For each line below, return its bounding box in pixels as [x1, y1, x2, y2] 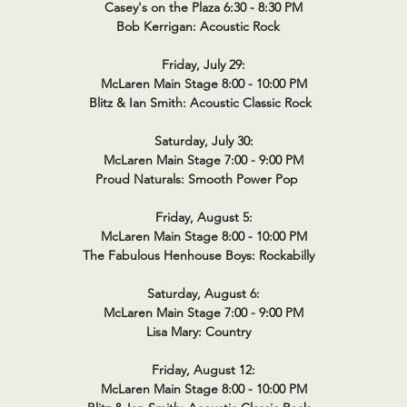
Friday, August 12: [152, 362, 255, 378]
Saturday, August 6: [147, 285, 260, 302]
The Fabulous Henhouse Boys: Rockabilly [82, 247, 325, 263]
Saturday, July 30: [154, 133, 253, 149]
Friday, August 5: [154, 209, 253, 225]
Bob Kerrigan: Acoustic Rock [116, 18, 291, 35]
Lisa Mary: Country [145, 323, 262, 340]
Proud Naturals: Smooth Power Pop [94, 171, 313, 187]
